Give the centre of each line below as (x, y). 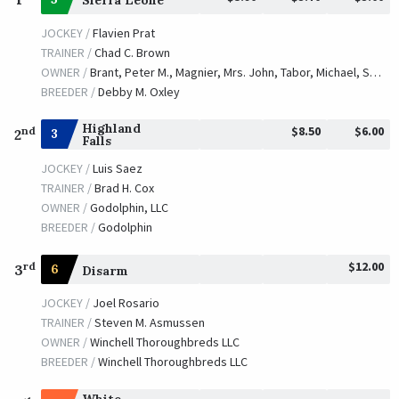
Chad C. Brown (132, 52)
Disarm (105, 270)
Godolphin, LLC (129, 208)
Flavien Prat (123, 33)
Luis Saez (117, 169)
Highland (111, 129)
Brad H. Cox (124, 188)
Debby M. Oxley (138, 91)
